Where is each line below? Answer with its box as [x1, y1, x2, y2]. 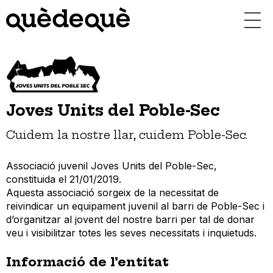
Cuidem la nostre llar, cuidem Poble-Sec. [6, 128, 247, 143]
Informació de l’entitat [6, 254, 169, 270]
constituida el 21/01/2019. [6, 173, 121, 186]
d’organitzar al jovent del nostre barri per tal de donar [6, 213, 255, 226]
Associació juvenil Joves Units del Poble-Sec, [6, 160, 217, 172]
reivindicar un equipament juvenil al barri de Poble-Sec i [6, 200, 264, 213]
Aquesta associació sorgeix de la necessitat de [6, 186, 219, 199]
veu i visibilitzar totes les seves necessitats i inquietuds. [6, 227, 257, 239]
